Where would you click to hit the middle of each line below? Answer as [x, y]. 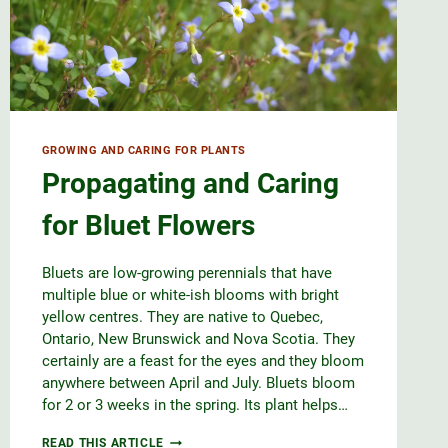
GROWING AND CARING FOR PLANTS [143, 150]
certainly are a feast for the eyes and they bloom [202, 361]
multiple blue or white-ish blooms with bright [190, 295]
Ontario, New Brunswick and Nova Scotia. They [198, 339]
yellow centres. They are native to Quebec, [182, 317]
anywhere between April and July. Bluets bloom [198, 383]
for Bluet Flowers [148, 226]
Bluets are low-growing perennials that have [186, 273]
